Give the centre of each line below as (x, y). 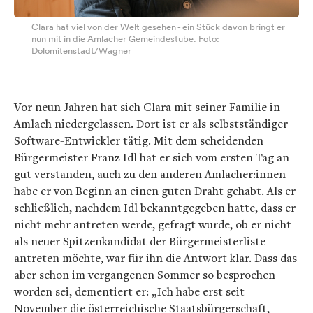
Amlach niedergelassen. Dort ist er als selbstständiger (151, 124)
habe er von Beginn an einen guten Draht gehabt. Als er (155, 191)
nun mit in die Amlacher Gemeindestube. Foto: (125, 39)
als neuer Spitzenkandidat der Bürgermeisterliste (140, 241)
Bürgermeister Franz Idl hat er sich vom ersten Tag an (152, 158)
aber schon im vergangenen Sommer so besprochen (145, 275)
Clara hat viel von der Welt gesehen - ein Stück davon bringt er (158, 27)
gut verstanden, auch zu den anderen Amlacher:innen (150, 174)
